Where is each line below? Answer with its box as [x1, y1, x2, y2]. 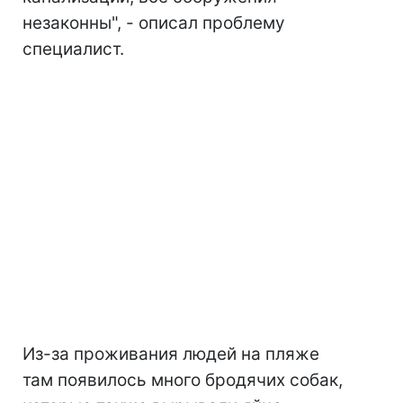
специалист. [22, 38, 124, 59]
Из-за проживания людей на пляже [22, 343, 319, 364]
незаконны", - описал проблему [22, 12, 285, 33]
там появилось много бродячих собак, [22, 369, 343, 390]
